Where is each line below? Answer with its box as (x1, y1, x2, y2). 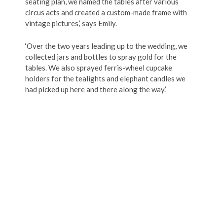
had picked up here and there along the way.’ (25, 85, 166, 94)
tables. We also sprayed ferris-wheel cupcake (25, 63, 172, 72)
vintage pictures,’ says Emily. (25, 19, 117, 28)
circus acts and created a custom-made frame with (25, 8, 187, 17)
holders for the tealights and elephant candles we (25, 74, 185, 83)
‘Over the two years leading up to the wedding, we (25, 41, 187, 50)
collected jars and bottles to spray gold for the (25, 52, 177, 61)
